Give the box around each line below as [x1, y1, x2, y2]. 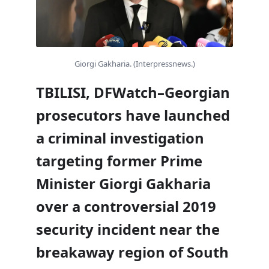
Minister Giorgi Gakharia [36, 174, 211, 194]
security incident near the [36, 220, 220, 240]
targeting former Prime [36, 151, 202, 171]
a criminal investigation [36, 128, 204, 148]
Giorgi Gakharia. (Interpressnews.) [74, 58, 195, 70]
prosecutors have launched [36, 106, 230, 125]
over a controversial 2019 [36, 197, 216, 217]
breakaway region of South [36, 243, 229, 262]
